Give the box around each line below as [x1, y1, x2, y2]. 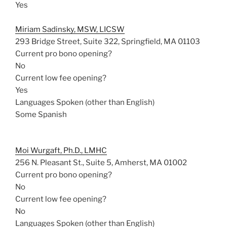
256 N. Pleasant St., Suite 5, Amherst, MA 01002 [15, 158, 187, 167]
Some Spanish [15, 110, 67, 119]
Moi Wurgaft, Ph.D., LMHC [15, 145, 107, 155]
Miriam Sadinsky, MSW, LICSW [15, 25, 125, 34]
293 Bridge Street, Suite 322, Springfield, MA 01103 [15, 37, 200, 46]
